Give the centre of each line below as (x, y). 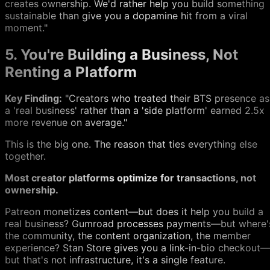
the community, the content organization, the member (128, 236)
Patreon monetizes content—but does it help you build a (134, 212)
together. (25, 156)
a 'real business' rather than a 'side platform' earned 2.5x (135, 111)
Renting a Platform (71, 72)
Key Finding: (33, 99)
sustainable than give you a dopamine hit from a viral (126, 15)
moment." (26, 27)
